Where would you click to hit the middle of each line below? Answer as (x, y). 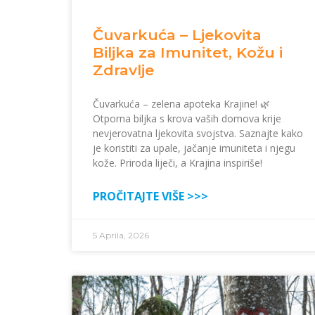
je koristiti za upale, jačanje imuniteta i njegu (194, 148)
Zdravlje (123, 70)
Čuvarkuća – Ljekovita (177, 35)
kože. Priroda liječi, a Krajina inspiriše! (178, 163)
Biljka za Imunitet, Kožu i (188, 53)
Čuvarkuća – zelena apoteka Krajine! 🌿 (181, 104)
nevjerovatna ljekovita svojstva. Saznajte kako (198, 134)
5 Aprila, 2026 (121, 236)
